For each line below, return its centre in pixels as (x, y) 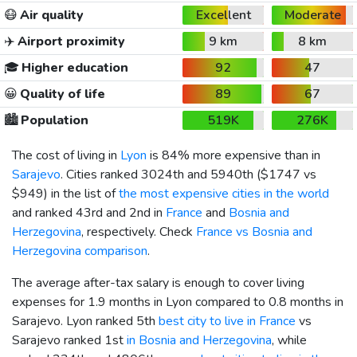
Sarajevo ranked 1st (69, 340)
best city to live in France (227, 321)
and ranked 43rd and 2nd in (89, 212)
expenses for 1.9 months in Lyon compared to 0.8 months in (178, 302)
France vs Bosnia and (254, 231)
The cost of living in (66, 155)
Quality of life (61, 94)
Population (53, 120)
